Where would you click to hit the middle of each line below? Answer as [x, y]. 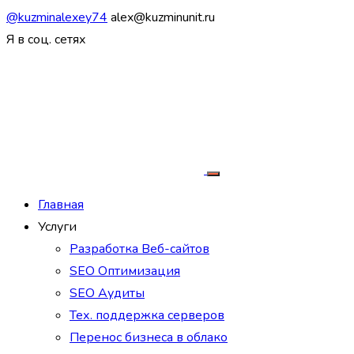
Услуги [57, 227]
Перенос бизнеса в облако [149, 337]
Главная [61, 205]
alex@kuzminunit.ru [163, 17]
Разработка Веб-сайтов [139, 249]
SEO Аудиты [107, 293]
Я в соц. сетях [46, 40]
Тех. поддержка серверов [147, 315]
